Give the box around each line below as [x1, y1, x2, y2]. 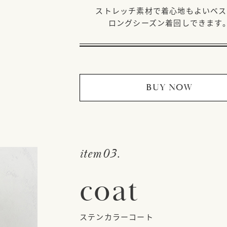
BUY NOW [146, 81, 193, 93]
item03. [79, 145, 121, 162]
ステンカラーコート [79, 211, 154, 222]
